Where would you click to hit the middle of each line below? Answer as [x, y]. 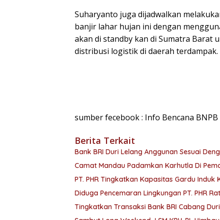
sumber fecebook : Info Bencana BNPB [146, 117]
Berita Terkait [105, 140]
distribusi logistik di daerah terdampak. [146, 51]
